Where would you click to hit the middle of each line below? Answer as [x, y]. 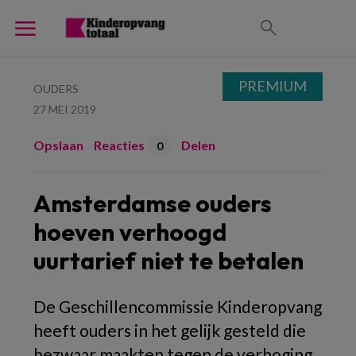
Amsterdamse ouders [153, 203]
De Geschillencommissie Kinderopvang [178, 306]
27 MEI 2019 [65, 109]
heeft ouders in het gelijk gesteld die [170, 330]
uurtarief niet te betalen [168, 261]
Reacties [119, 145]
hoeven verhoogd [130, 232]
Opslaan [58, 145]
